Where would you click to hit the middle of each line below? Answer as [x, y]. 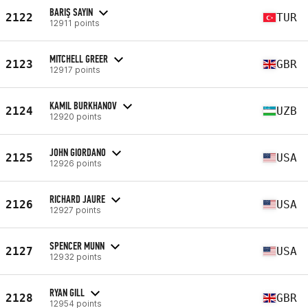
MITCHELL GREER [79, 58]
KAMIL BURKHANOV [83, 105]
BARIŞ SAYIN [71, 12]
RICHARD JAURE [77, 199]
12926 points [76, 163]
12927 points [75, 210]
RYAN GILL [67, 292]
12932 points [76, 256]
